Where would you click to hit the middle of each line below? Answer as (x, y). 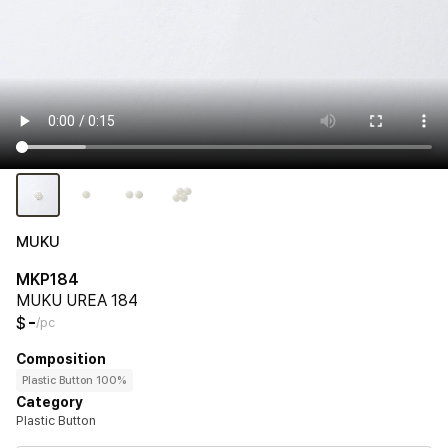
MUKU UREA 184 (77, 300)
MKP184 (47, 279)
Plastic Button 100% (74, 380)
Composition (61, 358)
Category (49, 401)
